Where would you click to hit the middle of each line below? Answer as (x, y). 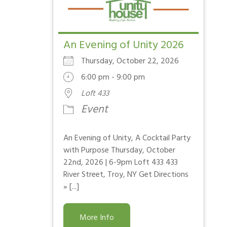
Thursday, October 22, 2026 (134, 61)
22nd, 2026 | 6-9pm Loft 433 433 (121, 162)
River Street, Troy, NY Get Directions (126, 175)
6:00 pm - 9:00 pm (113, 77)
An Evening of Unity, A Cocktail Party (127, 138)
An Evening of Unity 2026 (124, 45)
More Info (97, 218)
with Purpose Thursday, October (120, 150)
